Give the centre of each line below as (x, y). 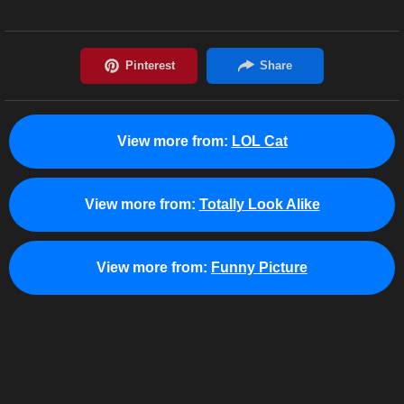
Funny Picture (259, 267)
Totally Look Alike (259, 204)
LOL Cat (259, 141)
